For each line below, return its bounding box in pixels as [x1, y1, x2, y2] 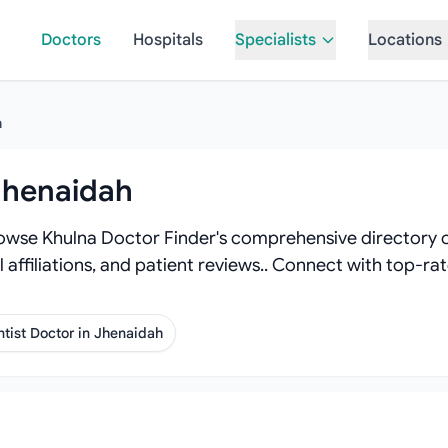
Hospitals [132, 30, 203, 50]
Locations [367, 30, 442, 50]
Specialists [234, 30, 316, 50]
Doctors [40, 30, 101, 50]
